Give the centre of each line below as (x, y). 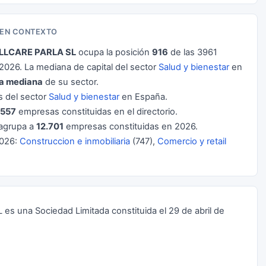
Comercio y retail (192, 141)
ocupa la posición (114, 52)
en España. (143, 97)
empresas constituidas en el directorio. (97, 112)
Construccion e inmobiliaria (75, 141)
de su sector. (71, 82)
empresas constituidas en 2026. (131, 126)
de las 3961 (193, 52)
